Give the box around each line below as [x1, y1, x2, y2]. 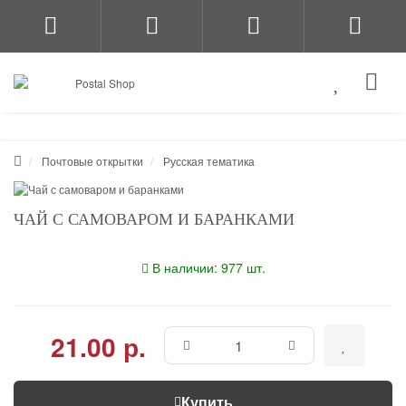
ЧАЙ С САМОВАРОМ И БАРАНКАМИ [14, 210, 295, 228]
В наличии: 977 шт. [151, 258, 266, 276]
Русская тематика [163, 153, 255, 169]
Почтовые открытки [42, 153, 143, 169]
